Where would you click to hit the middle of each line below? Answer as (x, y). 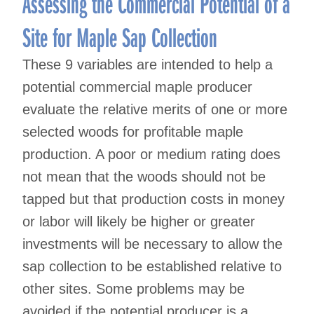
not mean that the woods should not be (144, 177)
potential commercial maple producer (137, 87)
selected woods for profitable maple (133, 132)
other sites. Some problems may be (134, 289)
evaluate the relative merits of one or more (155, 110)
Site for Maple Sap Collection (120, 37)
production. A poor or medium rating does (151, 155)
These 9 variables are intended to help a (148, 65)
